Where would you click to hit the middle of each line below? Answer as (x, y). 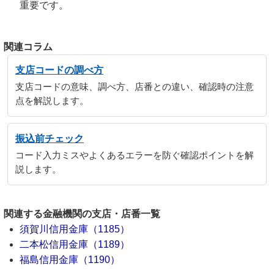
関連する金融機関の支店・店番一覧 (82, 214)
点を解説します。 (52, 101)
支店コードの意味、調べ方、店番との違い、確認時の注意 (135, 87)
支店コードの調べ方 (59, 70)
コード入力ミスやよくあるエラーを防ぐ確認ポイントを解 (135, 155)
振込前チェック (50, 139)
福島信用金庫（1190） (70, 260)
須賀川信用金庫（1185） (75, 229)
